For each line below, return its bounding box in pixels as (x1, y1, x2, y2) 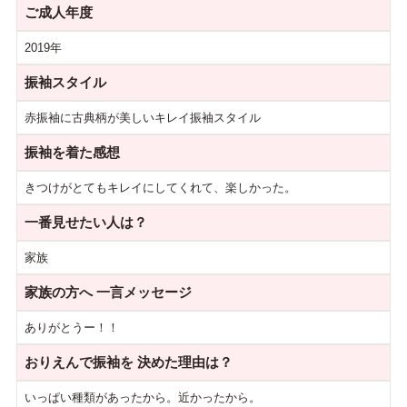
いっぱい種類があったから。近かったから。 (24, 391, 261, 404)
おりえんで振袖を (24, 354, 134, 370)
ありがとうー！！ (24, 321, 119, 334)
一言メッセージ (92, 284, 192, 300)
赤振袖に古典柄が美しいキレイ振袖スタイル (24, 111, 261, 124)
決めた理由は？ (133, 354, 233, 370)
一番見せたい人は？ (24, 214, 147, 230)
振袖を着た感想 (24, 144, 120, 160)
